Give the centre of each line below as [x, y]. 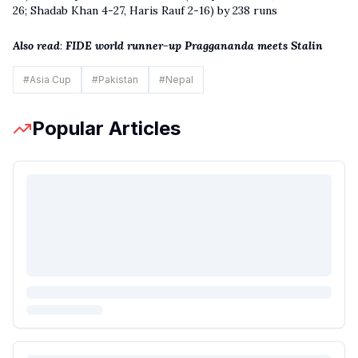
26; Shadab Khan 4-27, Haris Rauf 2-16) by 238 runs [145, 10]
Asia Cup [50, 80]
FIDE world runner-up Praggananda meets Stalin [193, 46]
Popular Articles [106, 128]
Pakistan [118, 80]
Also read [36, 46]
